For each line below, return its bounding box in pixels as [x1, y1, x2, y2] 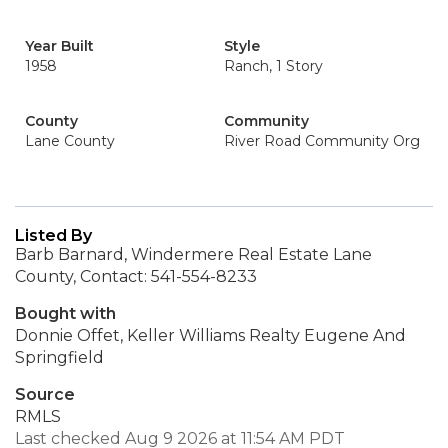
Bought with [15, 304, 116, 323]
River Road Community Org [224, 132, 420, 150]
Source [15, 385, 75, 404]
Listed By [15, 226, 92, 245]
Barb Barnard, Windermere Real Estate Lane [15, 245, 372, 264]
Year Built [25, 37, 94, 55]
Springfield [15, 348, 104, 367]
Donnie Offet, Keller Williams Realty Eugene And [15, 326, 406, 345]
